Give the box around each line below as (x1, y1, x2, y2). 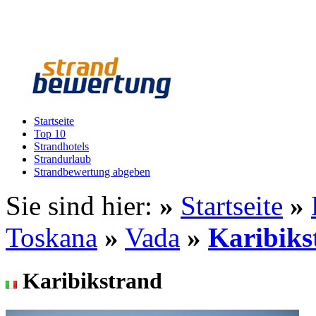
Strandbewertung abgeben (34, 166, 150, 178)
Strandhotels (34, 140, 89, 152)
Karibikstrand (23, 268, 162, 294)
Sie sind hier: (6, 190, 159, 221)
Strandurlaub (34, 153, 91, 165)
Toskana (6, 222, 97, 253)
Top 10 (34, 128, 66, 140)
